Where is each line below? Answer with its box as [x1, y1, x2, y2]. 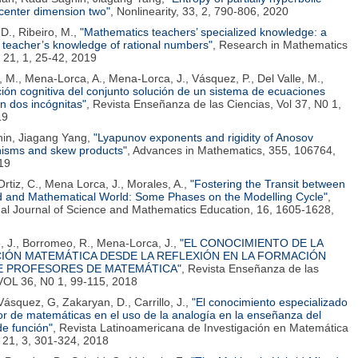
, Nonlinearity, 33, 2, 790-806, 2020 [110, 5, 288, 18]
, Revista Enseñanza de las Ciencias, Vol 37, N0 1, [86, 97, 341, 110]
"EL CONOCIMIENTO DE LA [180, 237, 323, 249]
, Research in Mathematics [213, 38, 348, 51]
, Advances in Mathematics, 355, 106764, [127, 144, 336, 157]
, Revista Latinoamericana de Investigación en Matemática [53, 321, 348, 334]
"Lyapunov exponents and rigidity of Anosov [93, 131, 313, 144]
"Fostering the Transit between [190, 177, 345, 190]
